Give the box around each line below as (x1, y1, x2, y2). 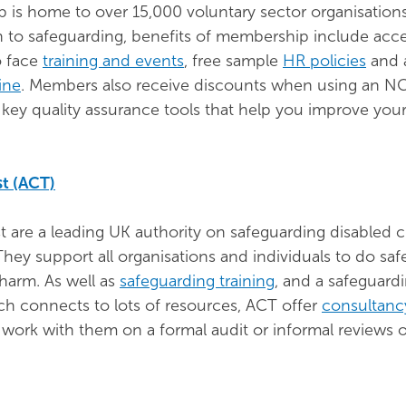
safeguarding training (120, 271, 275, 291)
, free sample (184, 51, 283, 71)
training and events (43, 51, 184, 71)
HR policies (283, 51, 366, 71)
